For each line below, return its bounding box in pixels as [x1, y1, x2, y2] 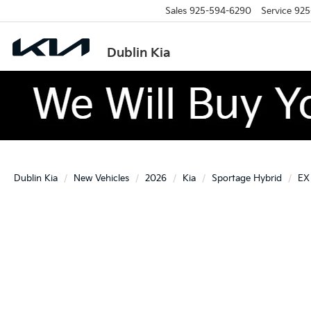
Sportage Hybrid [212, 173, 282, 184]
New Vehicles [74, 173, 129, 184]
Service [260, 5, 292, 17]
